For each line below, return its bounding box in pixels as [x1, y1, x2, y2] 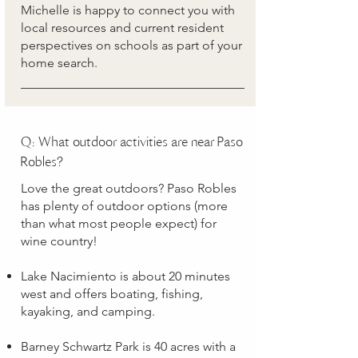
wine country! [21, 233, 97, 249]
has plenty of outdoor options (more [21, 198, 228, 213]
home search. [21, 55, 97, 70]
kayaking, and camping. [21, 304, 155, 319]
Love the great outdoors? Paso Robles [21, 181, 237, 196]
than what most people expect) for [21, 216, 217, 231]
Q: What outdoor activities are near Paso [21, 133, 243, 150]
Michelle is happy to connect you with [21, 2, 235, 18]
